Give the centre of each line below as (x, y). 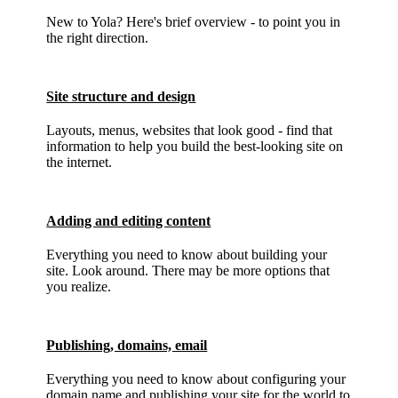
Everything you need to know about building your (187, 255)
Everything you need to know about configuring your (196, 379)
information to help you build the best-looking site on (195, 146)
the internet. (80, 162)
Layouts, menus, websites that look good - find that (190, 130)
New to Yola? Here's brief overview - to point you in (194, 22)
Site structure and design (121, 96)
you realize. (79, 287)
